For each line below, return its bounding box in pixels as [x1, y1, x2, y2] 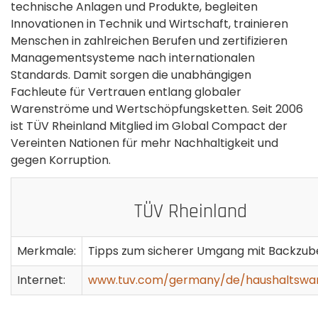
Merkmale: [17, 242, 76, 259]
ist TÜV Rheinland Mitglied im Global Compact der [11, 117, 287, 134]
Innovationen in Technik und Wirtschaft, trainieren [11, 15, 288, 32]
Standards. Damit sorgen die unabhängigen [11, 66, 251, 83]
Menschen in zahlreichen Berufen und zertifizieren [11, 32, 287, 49]
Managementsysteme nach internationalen [11, 49, 255, 66]
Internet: [17, 271, 65, 288]
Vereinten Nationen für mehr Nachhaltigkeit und [11, 134, 278, 151]
